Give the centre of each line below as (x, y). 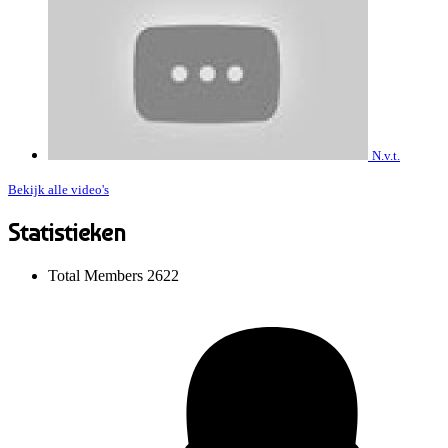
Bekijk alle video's (58, 190)
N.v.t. (386, 156)
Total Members (97, 275)
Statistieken (67, 233)
